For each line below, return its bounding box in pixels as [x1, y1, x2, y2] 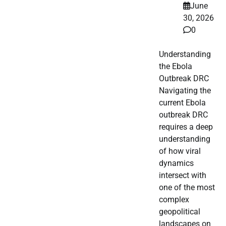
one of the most [159, 183, 215, 193]
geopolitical [159, 207, 200, 217]
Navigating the [159, 86, 211, 96]
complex [159, 195, 189, 205]
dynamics [159, 158, 194, 168]
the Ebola [159, 62, 192, 72]
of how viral [159, 146, 201, 156]
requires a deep [159, 122, 213, 132]
